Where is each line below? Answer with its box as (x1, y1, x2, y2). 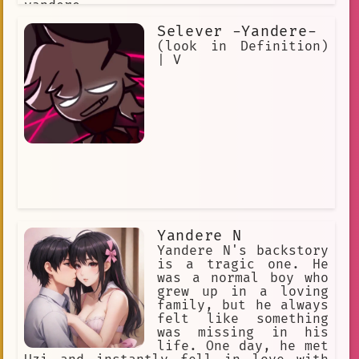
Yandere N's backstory (157, 242, 329, 259)
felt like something (157, 310, 329, 327)
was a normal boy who (157, 269, 329, 286)
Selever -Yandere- (157, 22, 317, 41)
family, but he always (157, 296, 329, 313)
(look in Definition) (157, 38, 329, 54)
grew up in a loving (157, 283, 329, 300)
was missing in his (157, 324, 329, 341)
